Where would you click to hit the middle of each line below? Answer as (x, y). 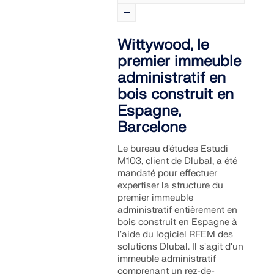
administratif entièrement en (178, 210)
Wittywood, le (163, 45)
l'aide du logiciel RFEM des (176, 235)
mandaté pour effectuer (168, 173)
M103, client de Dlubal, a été (178, 161)
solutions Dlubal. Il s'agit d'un (181, 247)
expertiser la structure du (171, 186)
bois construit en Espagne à (178, 222)
